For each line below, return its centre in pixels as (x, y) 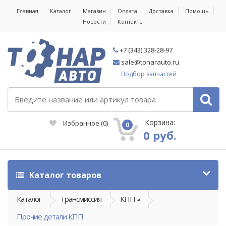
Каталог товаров (64, 175)
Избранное (81, 123)
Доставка (161, 11)
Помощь (197, 11)
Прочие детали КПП (50, 216)
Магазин (94, 11)
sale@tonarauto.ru (149, 62)
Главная (27, 11)
